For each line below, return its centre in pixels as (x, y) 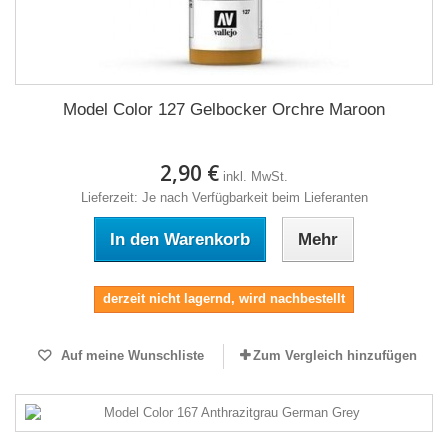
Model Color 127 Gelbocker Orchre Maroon (224, 109)
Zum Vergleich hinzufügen (335, 355)
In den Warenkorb (180, 239)
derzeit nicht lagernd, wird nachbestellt (224, 298)
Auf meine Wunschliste (130, 355)
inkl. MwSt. (255, 176)
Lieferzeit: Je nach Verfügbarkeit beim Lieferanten (224, 197)
